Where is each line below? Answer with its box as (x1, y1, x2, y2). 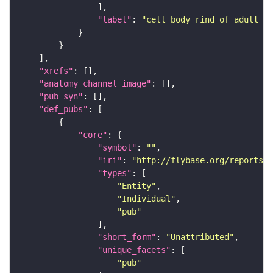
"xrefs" (39, 66, 73, 76)
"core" (78, 130, 107, 140)
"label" (97, 15, 132, 25)
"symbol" (97, 143, 136, 153)
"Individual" (117, 194, 175, 204)
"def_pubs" (39, 104, 88, 115)
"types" (97, 168, 132, 179)
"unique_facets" (97, 245, 171, 255)
